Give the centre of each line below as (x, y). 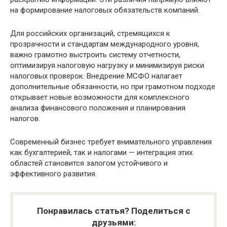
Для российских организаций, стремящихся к (90, 33)
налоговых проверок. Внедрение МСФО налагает (96, 76)
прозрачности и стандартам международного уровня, (105, 44)
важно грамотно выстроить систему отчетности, (95, 54)
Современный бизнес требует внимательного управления (111, 142)
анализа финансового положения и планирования (98, 108)
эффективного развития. (53, 174)
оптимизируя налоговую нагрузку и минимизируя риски (107, 65)
